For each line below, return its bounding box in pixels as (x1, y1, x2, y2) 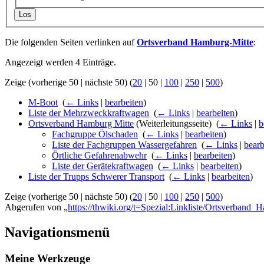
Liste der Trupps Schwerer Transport (28, 171, 164, 182)
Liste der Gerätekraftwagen (52, 161, 153, 171)
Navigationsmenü (5, 225, 110, 240)
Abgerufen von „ (5, 202, 68, 213)
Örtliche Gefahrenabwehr (52, 150, 147, 161)
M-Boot (28, 97, 58, 108)
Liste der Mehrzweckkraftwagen (28, 108, 149, 118)
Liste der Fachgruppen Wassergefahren (52, 140, 197, 150)
